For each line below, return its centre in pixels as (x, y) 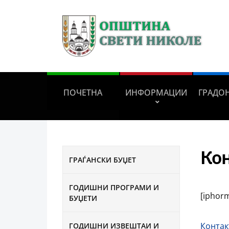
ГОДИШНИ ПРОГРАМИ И (114, 187)
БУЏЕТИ (83, 198)
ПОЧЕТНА (83, 92)
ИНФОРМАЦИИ (156, 92)
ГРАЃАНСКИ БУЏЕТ (102, 159)
